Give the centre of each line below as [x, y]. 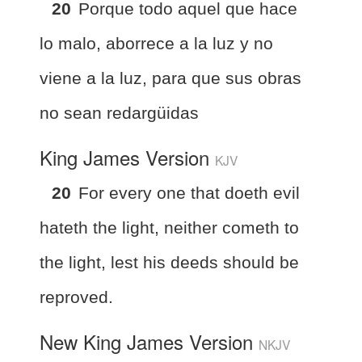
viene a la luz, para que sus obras [170, 78]
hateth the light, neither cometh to [169, 227]
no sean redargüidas [119, 112]
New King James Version [149, 341]
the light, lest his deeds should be [169, 262]
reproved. [76, 297]
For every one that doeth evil [189, 192]
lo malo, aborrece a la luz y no [156, 43]
